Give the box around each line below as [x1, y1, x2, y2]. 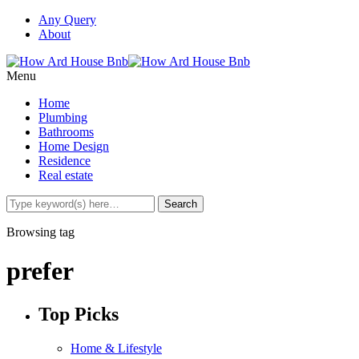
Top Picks [38, 303, 119, 325]
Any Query [38, 13, 96, 26]
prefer [6, 256, 74, 286]
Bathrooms [38, 125, 94, 139]
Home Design [38, 139, 109, 153]
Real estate [38, 168, 93, 182]
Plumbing [38, 111, 87, 124]
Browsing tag [6, 225, 75, 239]
